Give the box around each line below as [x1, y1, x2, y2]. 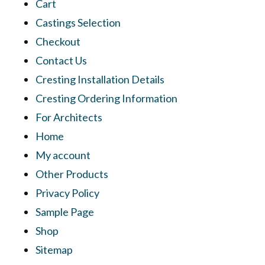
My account [35, 148, 91, 161]
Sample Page [35, 205, 94, 218]
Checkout [35, 35, 80, 48]
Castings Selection [35, 16, 121, 29]
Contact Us [35, 54, 87, 67]
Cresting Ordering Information [35, 92, 177, 105]
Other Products [35, 167, 108, 180]
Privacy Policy [35, 186, 99, 199]
